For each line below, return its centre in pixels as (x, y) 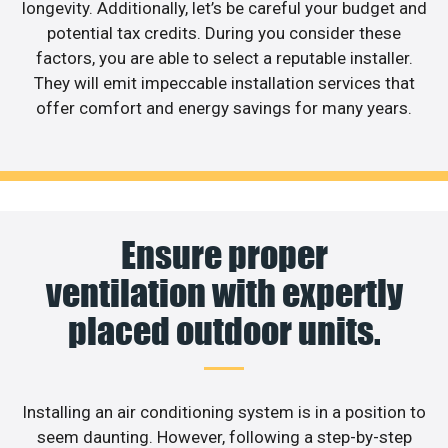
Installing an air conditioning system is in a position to (224, 412)
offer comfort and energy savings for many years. (224, 107)
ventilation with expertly (224, 293)
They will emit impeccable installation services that (224, 82)
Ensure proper (224, 255)
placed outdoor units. (224, 331)
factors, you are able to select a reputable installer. (224, 57)
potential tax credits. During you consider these (224, 32)
